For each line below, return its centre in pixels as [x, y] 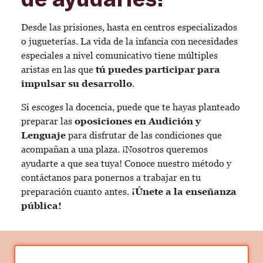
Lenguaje [43, 135]
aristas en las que [58, 70]
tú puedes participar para [158, 70]
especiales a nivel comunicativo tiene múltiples [119, 55]
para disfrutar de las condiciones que [144, 135]
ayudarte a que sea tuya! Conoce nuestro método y [126, 163]
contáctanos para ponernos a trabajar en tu [111, 178]
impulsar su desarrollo [77, 84]
